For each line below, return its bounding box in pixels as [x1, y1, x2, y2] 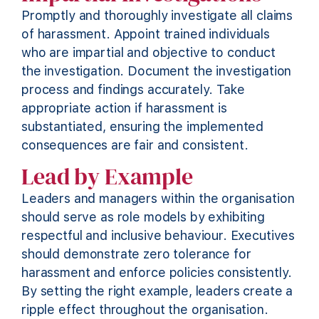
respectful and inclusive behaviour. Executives [21, 228, 296, 244]
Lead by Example [21, 161, 193, 193]
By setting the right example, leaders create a [21, 283, 293, 299]
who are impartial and [21, 44, 152, 60]
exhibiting [208, 209, 265, 225]
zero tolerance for [140, 246, 251, 262]
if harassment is [131, 100, 227, 115]
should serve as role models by [21, 209, 209, 225]
